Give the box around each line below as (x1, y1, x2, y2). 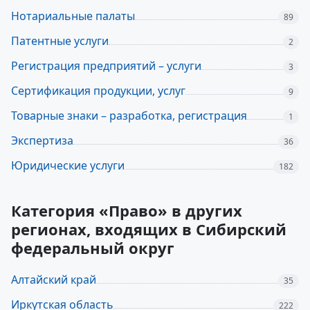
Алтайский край (11, 272, 96, 287)
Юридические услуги (11, 158, 125, 173)
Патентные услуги (11, 33, 109, 48)
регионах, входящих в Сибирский (11, 219, 286, 239)
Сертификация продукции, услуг (11, 83, 185, 98)
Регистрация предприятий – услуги (11, 58, 201, 73)
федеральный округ (11, 237, 174, 258)
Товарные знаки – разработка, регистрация (11, 108, 247, 123)
